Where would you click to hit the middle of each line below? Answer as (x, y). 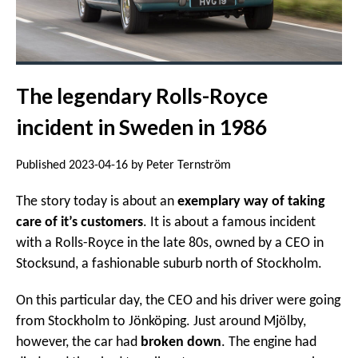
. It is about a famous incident (229, 223)
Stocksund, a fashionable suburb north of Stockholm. (169, 265)
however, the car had (78, 343)
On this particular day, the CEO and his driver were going (178, 301)
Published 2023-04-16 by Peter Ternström (123, 166)
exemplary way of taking (251, 202)
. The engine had (269, 343)
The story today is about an (97, 202)
